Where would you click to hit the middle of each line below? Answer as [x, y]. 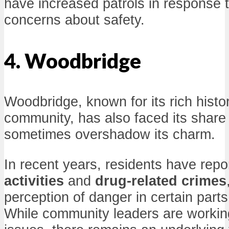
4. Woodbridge [73, 61]
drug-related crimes [161, 180]
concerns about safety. [74, 19]
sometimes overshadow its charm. [110, 134]
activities [34, 180]
